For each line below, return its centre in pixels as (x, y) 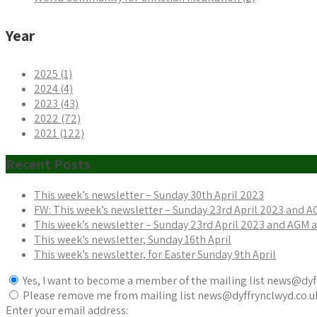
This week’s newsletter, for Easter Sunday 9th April (155, 254)
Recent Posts (48, 164)
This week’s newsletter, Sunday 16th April (133, 239)
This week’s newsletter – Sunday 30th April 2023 (149, 195)
